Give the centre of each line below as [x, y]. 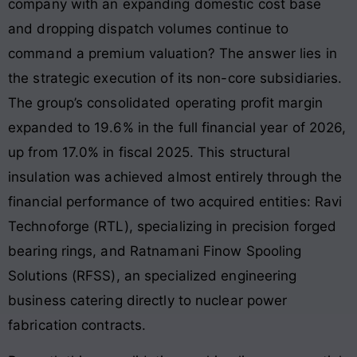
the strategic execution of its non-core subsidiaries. [175, 78]
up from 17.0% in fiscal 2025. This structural [149, 152]
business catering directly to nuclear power [148, 300]
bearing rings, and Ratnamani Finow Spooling [155, 251]
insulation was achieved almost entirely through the [175, 177]
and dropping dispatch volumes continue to [149, 28]
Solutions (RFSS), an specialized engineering [153, 275]
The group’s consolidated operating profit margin [165, 102]
